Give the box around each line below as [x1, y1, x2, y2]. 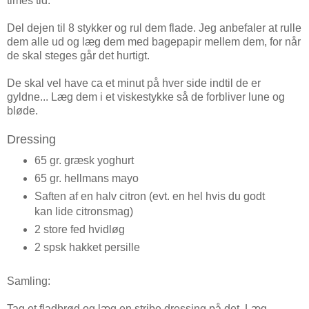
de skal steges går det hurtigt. [7, 50, 152, 62]
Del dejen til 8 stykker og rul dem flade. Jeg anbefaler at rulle [7, 22, 301, 34]
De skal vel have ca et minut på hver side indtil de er [7, 77, 261, 90]
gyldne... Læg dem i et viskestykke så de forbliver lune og [7, 91, 285, 103]
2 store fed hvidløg [34, 223, 125, 236]
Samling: [7, 275, 50, 288]
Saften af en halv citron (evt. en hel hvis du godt [34, 190, 265, 203]
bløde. [7, 105, 38, 117]
